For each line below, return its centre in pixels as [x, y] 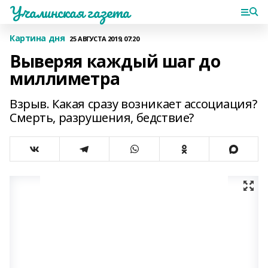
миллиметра [65, 78]
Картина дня [37, 38]
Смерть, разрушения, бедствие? [102, 118]
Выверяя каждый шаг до [115, 61]
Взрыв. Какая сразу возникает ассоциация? [133, 104]
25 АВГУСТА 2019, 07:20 [104, 38]
